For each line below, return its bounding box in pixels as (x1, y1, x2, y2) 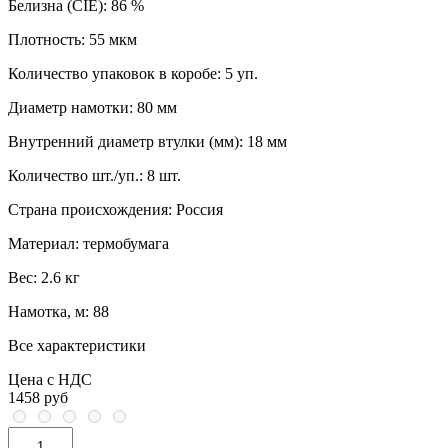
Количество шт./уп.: (8, 167, 143, 185)
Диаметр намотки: (8, 99, 133, 117)
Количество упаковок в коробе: (8, 65, 221, 83)
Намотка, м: (8, 303, 89, 321)
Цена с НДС (8, 371, 92, 389)
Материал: (8, 235, 79, 253)
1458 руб (8, 389, 68, 407)
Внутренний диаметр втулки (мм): (8, 133, 243, 151)
